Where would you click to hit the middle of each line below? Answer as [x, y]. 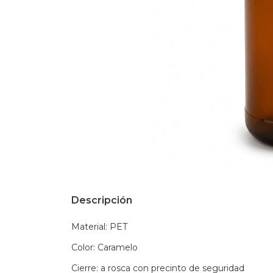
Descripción [102, 200]
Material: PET [99, 227]
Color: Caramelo [105, 247]
